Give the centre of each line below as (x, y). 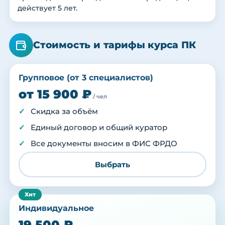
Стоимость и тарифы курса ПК (115, 45)
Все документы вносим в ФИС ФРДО (104, 144)
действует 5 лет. (47, 8)
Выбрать (113, 164)
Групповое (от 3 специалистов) (86, 78)
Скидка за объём (64, 112)
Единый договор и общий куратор (99, 128)
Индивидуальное (56, 208)
